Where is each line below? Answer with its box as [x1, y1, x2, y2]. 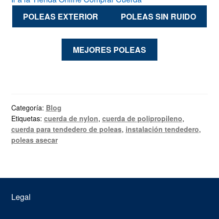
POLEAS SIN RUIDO [120, 11, 196, 22]
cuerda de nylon [44, 113, 98, 123]
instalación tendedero [125, 124, 199, 134]
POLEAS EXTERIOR [23, 11, 99, 22]
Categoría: [11, 102, 46, 112]
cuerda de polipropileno [102, 113, 182, 123]
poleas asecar [11, 134, 58, 145]
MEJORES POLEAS [73, 44, 146, 55]
